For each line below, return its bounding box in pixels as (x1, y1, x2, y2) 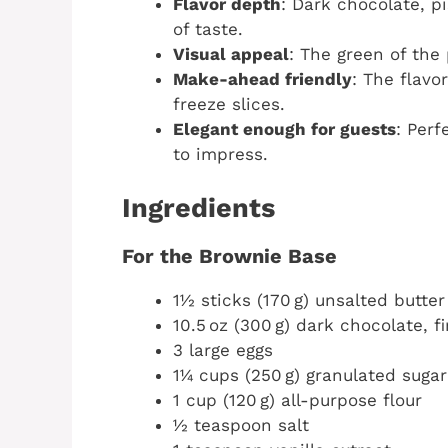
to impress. (173, 143, 268, 164)
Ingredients (122, 192, 275, 225)
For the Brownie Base (122, 244, 337, 269)
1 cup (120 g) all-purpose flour (173, 390, 422, 411)
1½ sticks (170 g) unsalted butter (173, 290, 445, 311)
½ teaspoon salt (173, 415, 309, 436)
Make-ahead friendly (173, 68, 352, 89)
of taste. (173, 18, 243, 39)
